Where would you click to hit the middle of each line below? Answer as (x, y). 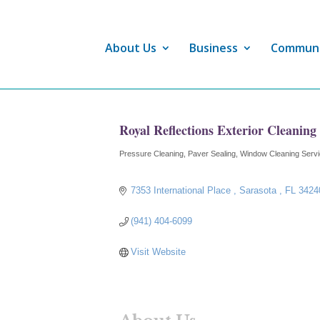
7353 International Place (182, 190)
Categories (152, 161)
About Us (131, 48)
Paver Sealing (212, 154)
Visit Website (159, 252)
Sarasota (260, 190)
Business (214, 48)
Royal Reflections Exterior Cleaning (218, 130)
